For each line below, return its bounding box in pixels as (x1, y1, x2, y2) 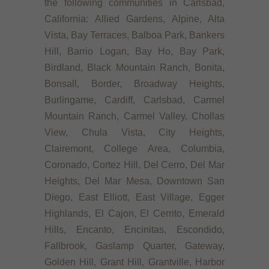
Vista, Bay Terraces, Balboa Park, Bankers (44, 30, 225, 41)
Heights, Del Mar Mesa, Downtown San (44, 176, 225, 187)
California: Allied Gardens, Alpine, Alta (44, 14, 225, 25)
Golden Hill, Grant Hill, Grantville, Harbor (44, 257, 225, 268)
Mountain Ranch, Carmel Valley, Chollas (44, 111, 225, 122)
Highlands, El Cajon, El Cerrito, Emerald (44, 208, 225, 219)
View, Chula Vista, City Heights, (44, 127, 225, 138)
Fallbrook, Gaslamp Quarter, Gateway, (44, 241, 225, 252)
